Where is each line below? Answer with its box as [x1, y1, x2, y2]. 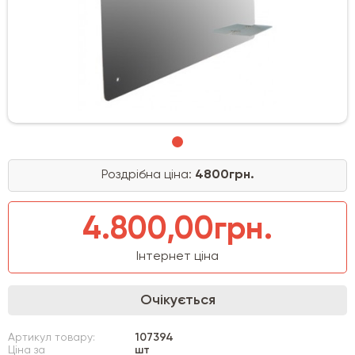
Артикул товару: [8, 331, 95, 343]
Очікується [139, 292, 216, 307]
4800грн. [194, 168, 254, 181]
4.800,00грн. [82, 213, 273, 246]
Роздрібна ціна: [101, 168, 195, 181]
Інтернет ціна [136, 250, 219, 263]
